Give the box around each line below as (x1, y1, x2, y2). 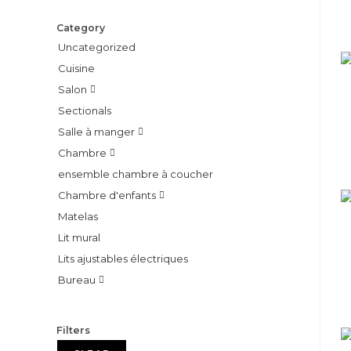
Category (56, 21, 105, 34)
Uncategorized (58, 40, 136, 53)
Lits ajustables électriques (58, 251, 188, 265)
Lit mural (58, 230, 100, 244)
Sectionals (58, 103, 111, 117)
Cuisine (58, 61, 95, 74)
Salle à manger (58, 125, 135, 138)
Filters (56, 324, 90, 336)
